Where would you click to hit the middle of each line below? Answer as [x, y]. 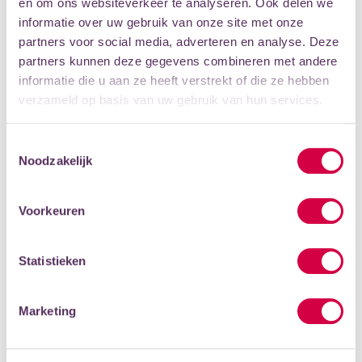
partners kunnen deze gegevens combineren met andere [178, 61]
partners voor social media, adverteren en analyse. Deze [179, 42]
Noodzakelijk [56, 160]
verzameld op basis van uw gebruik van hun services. [171, 100]
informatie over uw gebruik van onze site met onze [161, 23]
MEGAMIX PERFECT [92, 117]
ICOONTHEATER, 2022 [88, 137]
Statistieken [53, 260]
